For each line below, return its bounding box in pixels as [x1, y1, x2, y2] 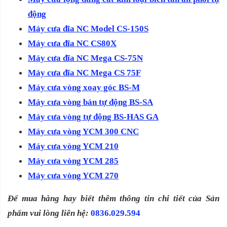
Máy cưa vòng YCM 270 [28, 171, 119, 181]
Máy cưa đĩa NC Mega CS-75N [28, 53, 143, 63]
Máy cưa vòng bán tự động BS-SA [28, 97, 153, 107]
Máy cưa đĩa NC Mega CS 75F [28, 68, 141, 78]
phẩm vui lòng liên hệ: [8, 208, 91, 218]
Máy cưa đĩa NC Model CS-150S [28, 24, 148, 34]
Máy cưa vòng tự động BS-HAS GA [28, 112, 159, 122]
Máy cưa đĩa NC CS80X [28, 39, 117, 49]
